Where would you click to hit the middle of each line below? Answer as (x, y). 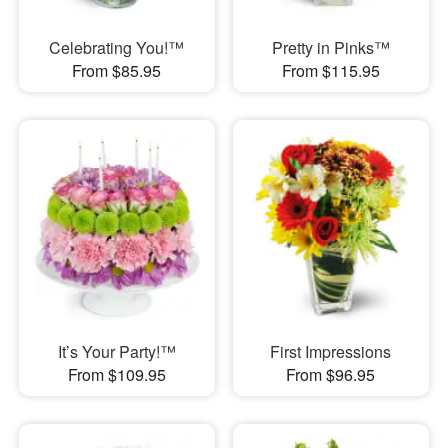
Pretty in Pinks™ (330, 48)
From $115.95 (330, 71)
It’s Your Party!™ (116, 351)
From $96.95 (331, 374)
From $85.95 (117, 71)
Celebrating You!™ (117, 48)
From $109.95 (116, 374)
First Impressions (331, 351)
